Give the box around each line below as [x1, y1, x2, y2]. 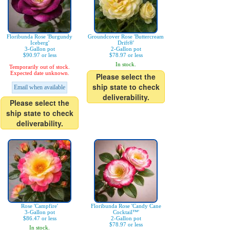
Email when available [14, 84, 65, 91]
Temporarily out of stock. [9, 64, 70, 70]
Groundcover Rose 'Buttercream [88, 33, 164, 40]
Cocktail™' [112, 209, 139, 215]
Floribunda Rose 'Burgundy [7, 33, 72, 40]
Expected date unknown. [10, 70, 69, 76]
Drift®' [118, 40, 134, 46]
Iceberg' [30, 40, 49, 46]
